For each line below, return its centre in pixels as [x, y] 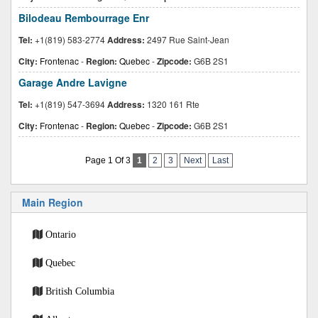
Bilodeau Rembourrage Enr [84, 18]
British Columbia [80, 291]
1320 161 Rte [172, 104]
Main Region [53, 202]
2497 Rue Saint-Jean [187, 39]
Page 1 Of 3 [109, 160]
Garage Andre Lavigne [73, 82]
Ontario [61, 234]
